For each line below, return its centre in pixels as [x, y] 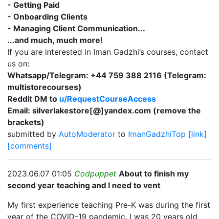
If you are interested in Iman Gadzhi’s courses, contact [108, 52]
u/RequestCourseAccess [108, 99]
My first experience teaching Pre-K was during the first [109, 205]
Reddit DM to [33, 99]
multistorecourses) [44, 87]
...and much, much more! [55, 40]
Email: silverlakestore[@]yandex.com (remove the [104, 110]
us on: [18, 64]
